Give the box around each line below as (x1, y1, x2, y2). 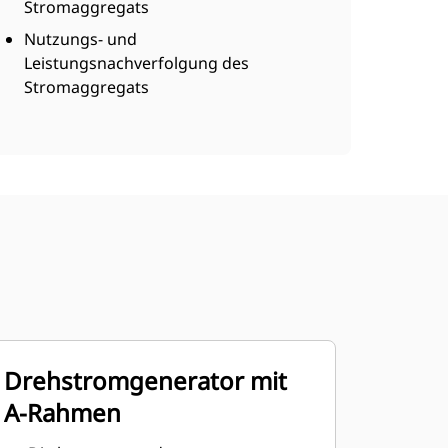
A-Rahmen (3, 396, 121, 429)
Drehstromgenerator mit (3, 364, 287, 397)
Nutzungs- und (23, 28, 137, 50)
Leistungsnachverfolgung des (23, 52, 249, 74)
